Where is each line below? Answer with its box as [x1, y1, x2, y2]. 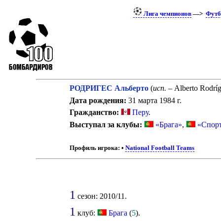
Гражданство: [69, 108, 119, 117]
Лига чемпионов [142, 10, 191, 17]
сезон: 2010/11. [75, 192, 127, 200]
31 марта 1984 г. [126, 96, 182, 105]
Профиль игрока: [69, 144, 120, 151]
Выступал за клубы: [69, 120, 142, 129]
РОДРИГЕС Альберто [69, 84, 148, 92]
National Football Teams [125, 144, 194, 151]
